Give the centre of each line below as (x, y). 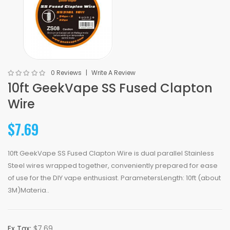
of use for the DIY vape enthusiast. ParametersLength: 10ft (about (114, 178)
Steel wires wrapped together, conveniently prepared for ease (113, 166)
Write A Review (113, 73)
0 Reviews (66, 73)
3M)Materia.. (28, 190)
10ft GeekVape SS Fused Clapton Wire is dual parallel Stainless (111, 153)
